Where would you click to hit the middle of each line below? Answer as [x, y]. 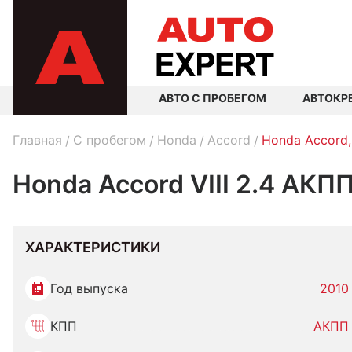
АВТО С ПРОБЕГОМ [213, 98]
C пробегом [110, 140]
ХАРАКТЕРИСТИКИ [93, 247]
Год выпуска [89, 288]
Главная [37, 140]
